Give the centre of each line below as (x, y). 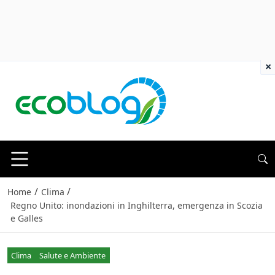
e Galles (26, 219)
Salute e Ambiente (73, 255)
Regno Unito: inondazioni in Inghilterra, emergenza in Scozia (136, 206)
